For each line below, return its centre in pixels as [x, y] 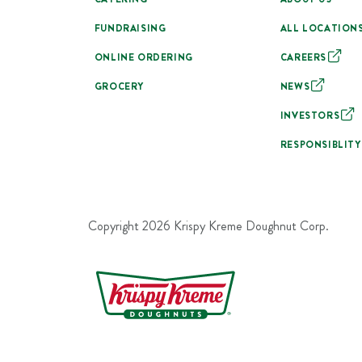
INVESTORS [310, 115]
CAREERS [303, 57]
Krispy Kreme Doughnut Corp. [249, 225]
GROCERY [119, 86]
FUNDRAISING [130, 28]
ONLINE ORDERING [143, 57]
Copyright [115, 225]
